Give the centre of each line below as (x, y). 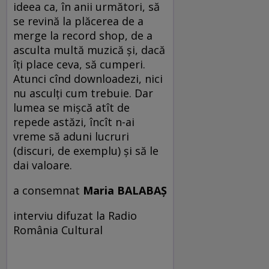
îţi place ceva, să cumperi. (79, 64)
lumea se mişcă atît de (71, 107)
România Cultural (58, 230)
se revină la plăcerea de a (78, 21)
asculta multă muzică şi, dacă (89, 50)
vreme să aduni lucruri (71, 136)
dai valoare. (47, 165)
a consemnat (48, 190)
